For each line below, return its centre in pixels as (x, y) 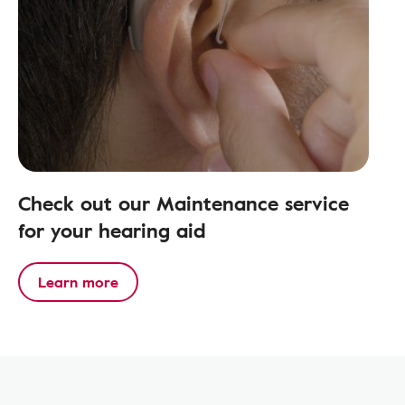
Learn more (78, 282)
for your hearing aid (112, 230)
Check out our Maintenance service (183, 203)
